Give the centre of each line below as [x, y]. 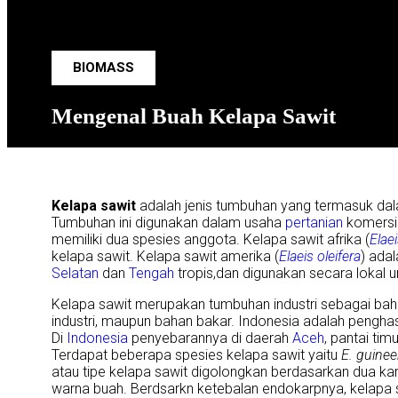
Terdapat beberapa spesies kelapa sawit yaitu [196, 355]
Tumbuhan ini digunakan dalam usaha [168, 223]
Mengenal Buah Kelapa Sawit [194, 116]
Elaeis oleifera [320, 257]
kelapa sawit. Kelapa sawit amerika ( [165, 257]
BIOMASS [103, 68]
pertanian [314, 223]
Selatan [75, 274]
